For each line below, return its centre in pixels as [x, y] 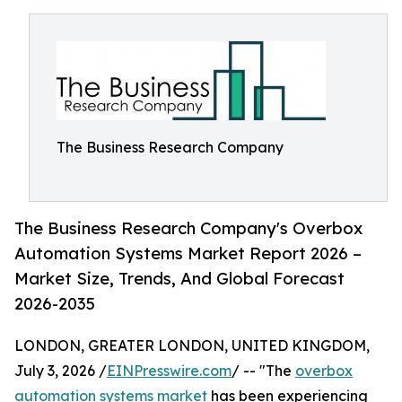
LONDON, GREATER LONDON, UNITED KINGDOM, [192, 346]
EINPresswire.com [169, 371]
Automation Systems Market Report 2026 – [188, 253]
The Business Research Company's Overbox [188, 228]
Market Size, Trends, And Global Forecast [179, 279]
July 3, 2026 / [61, 371]
